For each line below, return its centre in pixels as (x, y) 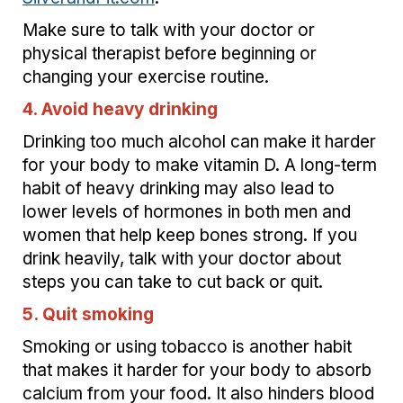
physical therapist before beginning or (170, 53)
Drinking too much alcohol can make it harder (199, 141)
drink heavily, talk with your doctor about (182, 258)
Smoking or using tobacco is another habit (187, 346)
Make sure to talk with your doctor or (169, 30)
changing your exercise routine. (146, 76)
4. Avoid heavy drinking (120, 109)
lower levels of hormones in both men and (187, 211)
